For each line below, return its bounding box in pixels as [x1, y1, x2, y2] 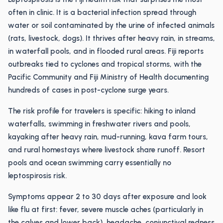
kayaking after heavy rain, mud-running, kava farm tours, [8, 132, 208, 141]
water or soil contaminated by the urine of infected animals [8, 21, 215, 30]
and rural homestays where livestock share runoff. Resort [8, 145, 205, 154]
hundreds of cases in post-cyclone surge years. [8, 86, 169, 95]
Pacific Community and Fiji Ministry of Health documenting [8, 73, 209, 82]
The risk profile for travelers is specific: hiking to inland [8, 107, 196, 115]
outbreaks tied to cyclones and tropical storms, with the [8, 60, 202, 69]
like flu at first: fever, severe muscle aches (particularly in [8, 205, 203, 214]
